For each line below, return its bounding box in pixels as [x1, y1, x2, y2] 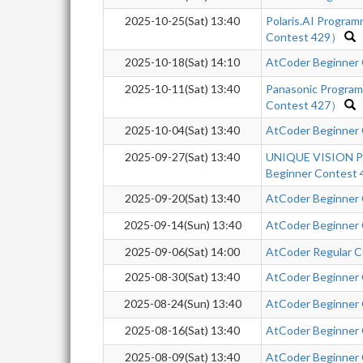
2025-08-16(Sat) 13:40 [125, 323, 240, 337]
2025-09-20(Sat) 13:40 [125, 191, 240, 205]
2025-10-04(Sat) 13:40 [125, 123, 240, 137]
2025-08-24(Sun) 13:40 [123, 297, 241, 310]
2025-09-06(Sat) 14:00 [125, 245, 240, 258]
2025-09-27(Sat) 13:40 [125, 150, 240, 164]
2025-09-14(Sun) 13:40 [123, 218, 241, 232]
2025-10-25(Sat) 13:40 [125, 14, 240, 28]
